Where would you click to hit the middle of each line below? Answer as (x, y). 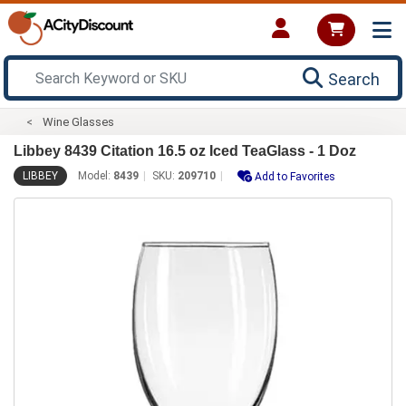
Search (354, 79)
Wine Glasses (79, 121)
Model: (96, 175)
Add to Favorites (295, 176)
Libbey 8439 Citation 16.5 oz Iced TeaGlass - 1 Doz (185, 150)
